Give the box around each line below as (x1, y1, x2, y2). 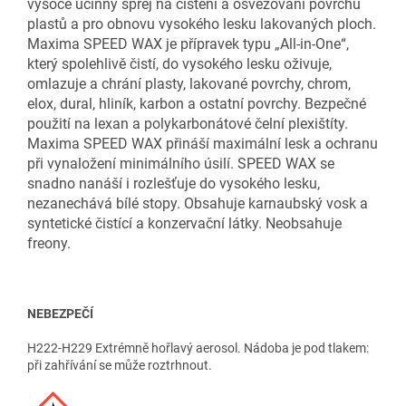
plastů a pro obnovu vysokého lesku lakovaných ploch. (27, 15, 376, 34)
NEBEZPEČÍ (27, 306, 93, 322)
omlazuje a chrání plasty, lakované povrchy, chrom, (27, 75, 351, 93)
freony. (27, 235, 71, 253)
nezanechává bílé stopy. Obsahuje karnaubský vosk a (27, 195, 368, 213)
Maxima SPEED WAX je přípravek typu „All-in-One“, (27, 35, 349, 53)
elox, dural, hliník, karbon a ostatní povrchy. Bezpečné (27, 95, 366, 113)
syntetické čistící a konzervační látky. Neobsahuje (27, 215, 342, 233)
